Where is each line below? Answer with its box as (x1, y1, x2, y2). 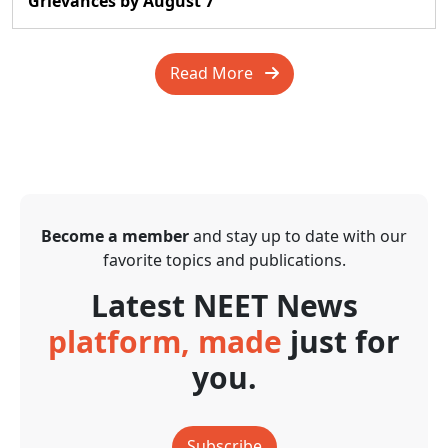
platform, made (48, 321, 290, 362)
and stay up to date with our (189, 225, 407, 247)
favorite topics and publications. (102, 249, 346, 271)
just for (290, 321, 400, 362)
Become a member (41, 225, 189, 247)
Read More (169, 62, 265, 84)
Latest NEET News (90, 285, 358, 326)
